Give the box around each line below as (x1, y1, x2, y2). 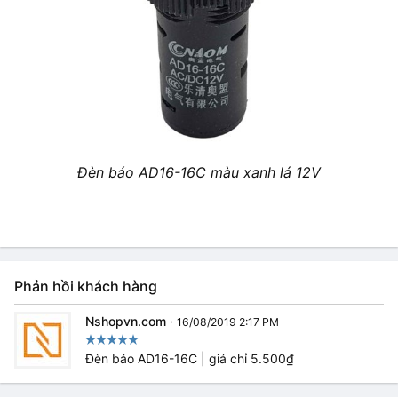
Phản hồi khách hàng (14, 276, 157, 295)
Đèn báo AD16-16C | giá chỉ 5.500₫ (85, 350, 294, 366)
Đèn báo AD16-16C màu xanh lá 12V (77, 163, 321, 181)
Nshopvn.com (85, 313, 166, 329)
